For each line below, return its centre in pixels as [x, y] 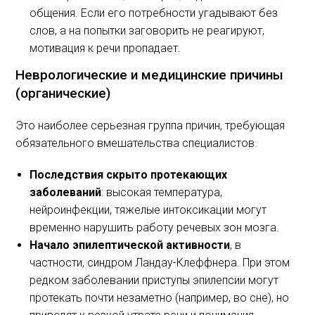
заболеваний [66, 192]
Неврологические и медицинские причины [150, 75]
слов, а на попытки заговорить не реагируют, [147, 31]
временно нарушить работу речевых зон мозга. [155, 227]
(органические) [63, 93]
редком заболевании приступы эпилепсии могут [154, 280]
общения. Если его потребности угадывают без [154, 13]
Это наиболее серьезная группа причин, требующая [150, 126]
